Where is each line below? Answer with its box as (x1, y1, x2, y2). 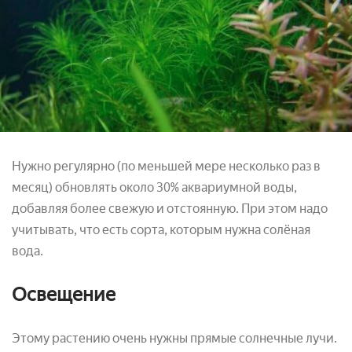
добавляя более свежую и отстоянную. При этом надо (12, 200, 328, 216)
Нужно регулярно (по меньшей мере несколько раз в (12, 158, 321, 174)
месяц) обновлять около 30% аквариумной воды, (12, 179, 297, 195)
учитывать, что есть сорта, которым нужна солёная (12, 222, 310, 237)
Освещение (12, 282, 115, 306)
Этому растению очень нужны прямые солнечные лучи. (12, 330, 337, 346)
